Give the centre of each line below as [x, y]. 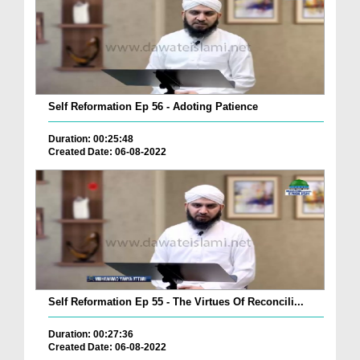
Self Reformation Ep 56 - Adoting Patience [153, 107]
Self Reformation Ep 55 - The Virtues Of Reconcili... [176, 302]
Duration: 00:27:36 [91, 334]
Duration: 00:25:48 [91, 139]
